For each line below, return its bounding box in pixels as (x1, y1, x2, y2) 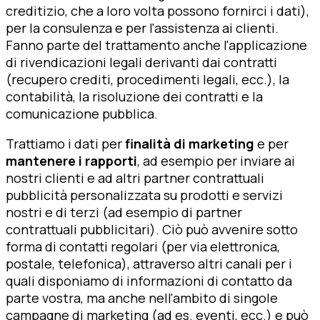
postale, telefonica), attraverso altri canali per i (6, 254, 292, 272)
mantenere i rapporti (6, 151, 137, 169)
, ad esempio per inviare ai (137, 151, 295, 169)
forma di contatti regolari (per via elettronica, (6, 237, 280, 255)
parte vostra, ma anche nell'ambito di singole (6, 289, 278, 306)
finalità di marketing (125, 134, 257, 152)
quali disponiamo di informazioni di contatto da (6, 271, 292, 289)
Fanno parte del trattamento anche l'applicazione (6, 36, 307, 54)
